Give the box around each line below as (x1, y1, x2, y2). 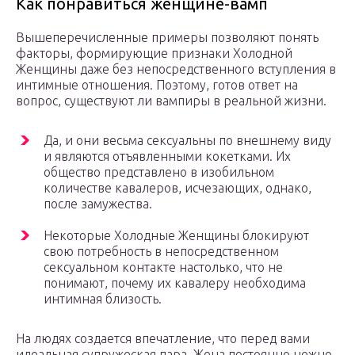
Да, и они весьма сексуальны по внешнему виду (44, 133, 331, 148)
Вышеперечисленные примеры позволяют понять (16, 30, 319, 45)
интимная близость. (44, 292, 162, 307)
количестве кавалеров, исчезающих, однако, (44, 181, 311, 196)
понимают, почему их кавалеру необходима (44, 276, 306, 291)
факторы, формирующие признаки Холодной (16, 46, 292, 61)
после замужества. (44, 197, 152, 212)
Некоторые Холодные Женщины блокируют (44, 228, 309, 243)
